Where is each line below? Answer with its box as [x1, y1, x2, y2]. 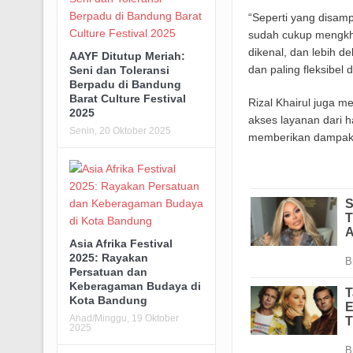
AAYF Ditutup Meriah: [69, 50, 185, 63]
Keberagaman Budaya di [69, 280, 201, 293]
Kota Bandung [69, 294, 147, 307]
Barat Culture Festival [69, 92, 186, 106]
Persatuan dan [69, 266, 147, 279]
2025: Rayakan [69, 251, 148, 265]
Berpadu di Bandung [69, 78, 181, 91]
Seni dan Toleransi [69, 64, 169, 77]
